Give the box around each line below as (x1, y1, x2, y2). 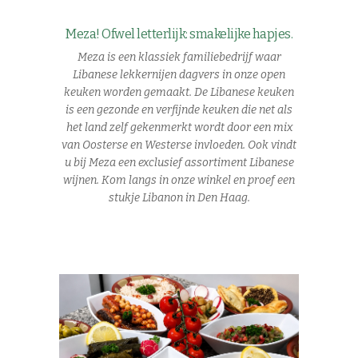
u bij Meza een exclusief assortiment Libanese (64, 156, 294, 170)
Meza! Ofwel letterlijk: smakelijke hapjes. (66, 26, 292, 42)
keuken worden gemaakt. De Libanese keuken (64, 86, 294, 100)
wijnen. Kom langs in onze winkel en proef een (63, 173, 295, 188)
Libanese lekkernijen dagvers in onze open (73, 68, 285, 82)
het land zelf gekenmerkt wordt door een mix (66, 121, 292, 135)
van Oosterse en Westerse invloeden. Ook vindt (62, 138, 296, 153)
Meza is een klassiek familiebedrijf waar (77, 50, 281, 65)
